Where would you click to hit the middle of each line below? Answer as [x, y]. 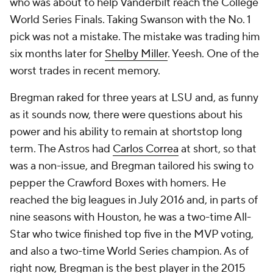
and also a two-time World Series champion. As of [129, 251]
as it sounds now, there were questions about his [126, 115]
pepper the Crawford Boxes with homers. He [118, 183]
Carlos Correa [146, 149]
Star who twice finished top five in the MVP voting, [132, 234]
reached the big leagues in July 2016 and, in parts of [134, 200]
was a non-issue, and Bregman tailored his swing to [132, 166]
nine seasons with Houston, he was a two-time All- [130, 217]
